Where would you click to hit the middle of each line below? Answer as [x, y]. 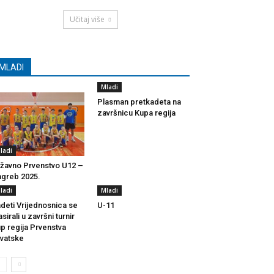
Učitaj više [87, 19]
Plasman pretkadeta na [139, 102]
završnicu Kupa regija [136, 113]
